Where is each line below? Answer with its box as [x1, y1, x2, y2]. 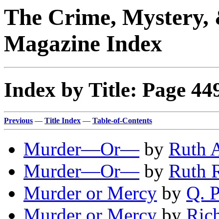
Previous [4, 116, 33, 125]
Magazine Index [4, 31, 162, 56]
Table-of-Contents [92, 116, 152, 125]
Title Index [44, 116, 81, 125]
